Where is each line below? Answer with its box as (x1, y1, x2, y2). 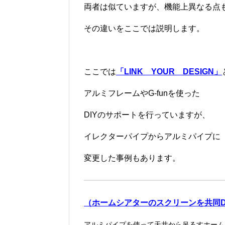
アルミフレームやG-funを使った (84, 89, 200, 98)
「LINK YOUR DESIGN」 (116, 67, 222, 76)
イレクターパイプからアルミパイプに (84, 132, 220, 141)
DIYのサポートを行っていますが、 (84, 110, 210, 120)
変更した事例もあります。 (84, 154, 180, 163)
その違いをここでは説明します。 (84, 24, 204, 33)
